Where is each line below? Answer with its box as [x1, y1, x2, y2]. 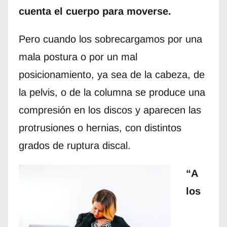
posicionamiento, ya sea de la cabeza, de [18, 68, 205, 80]
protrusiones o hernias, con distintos [18, 122, 181, 133]
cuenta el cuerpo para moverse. [18, 5, 171, 17]
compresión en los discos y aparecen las [18, 104, 201, 116]
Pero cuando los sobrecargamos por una [18, 33, 202, 45]
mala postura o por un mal [18, 51, 137, 62]
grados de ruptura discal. [18, 139, 131, 151]
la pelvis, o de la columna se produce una [18, 86, 205, 98]
